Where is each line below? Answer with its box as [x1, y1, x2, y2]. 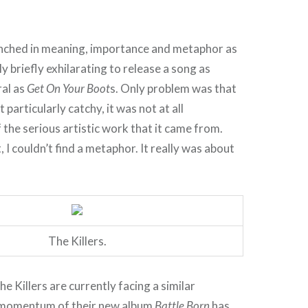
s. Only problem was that [110, 80, 237, 96]
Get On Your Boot [27, 80, 111, 96]
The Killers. [47, 234, 107, 248]
